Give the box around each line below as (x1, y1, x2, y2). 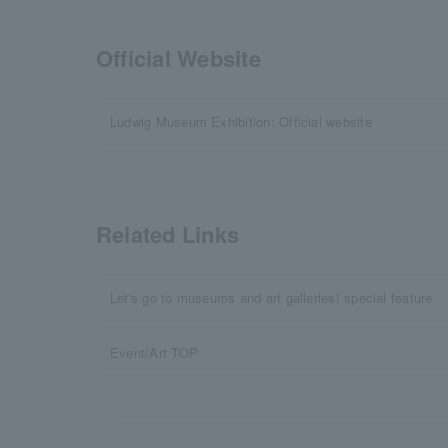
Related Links (96, 218, 240, 250)
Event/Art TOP (110, 343, 199, 362)
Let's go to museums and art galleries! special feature (110, 288, 433, 307)
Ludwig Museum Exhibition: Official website (110, 112, 372, 131)
